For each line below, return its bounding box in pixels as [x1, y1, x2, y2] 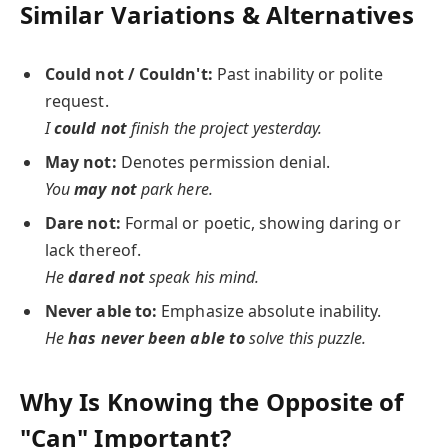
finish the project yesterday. [126, 116, 323, 139]
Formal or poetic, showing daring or [120, 212, 401, 234]
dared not [68, 266, 145, 288]
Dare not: [45, 212, 121, 234]
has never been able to [68, 327, 246, 350]
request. [45, 89, 109, 112]
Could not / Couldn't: [45, 62, 213, 85]
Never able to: [45, 300, 158, 323]
